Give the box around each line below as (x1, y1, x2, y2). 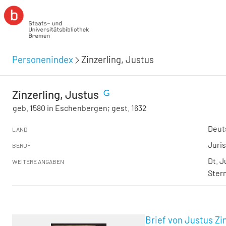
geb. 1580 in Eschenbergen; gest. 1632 (13, 103, 147, 112)
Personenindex (12, 53, 73, 65)
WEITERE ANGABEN (12, 158, 64, 165)
